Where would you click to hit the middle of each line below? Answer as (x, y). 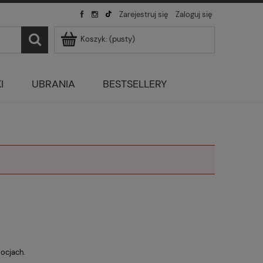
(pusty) (122, 39)
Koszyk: (94, 39)
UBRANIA (53, 84)
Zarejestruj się (144, 14)
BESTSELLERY (135, 84)
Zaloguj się (194, 14)
